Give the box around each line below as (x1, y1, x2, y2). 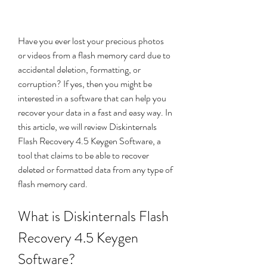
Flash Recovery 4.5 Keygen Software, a (18, 134, 161, 148)
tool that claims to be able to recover (18, 148, 149, 162)
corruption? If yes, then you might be (18, 77, 152, 91)
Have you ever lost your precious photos (18, 34, 164, 48)
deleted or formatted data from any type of (18, 163, 173, 176)
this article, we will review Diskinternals (18, 120, 157, 133)
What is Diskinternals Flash (18, 206, 169, 226)
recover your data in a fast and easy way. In (18, 105, 172, 119)
